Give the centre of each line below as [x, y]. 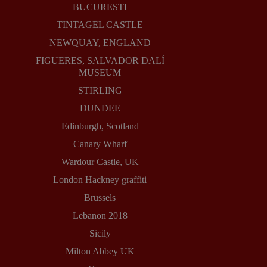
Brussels [100, 198]
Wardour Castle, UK [100, 162]
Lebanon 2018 [100, 216]
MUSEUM [100, 73]
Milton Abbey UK [100, 252]
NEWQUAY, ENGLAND [100, 43]
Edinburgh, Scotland [100, 126]
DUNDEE [100, 108]
